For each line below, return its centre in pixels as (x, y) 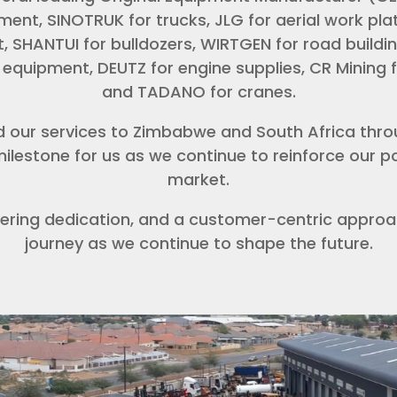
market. (198, 179)
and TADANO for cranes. (198, 91)
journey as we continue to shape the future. (198, 243)
